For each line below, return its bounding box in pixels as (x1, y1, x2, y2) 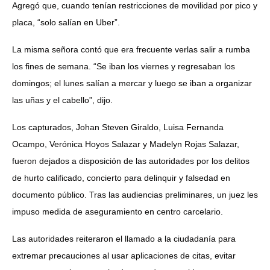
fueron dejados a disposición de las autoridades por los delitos (12, 155, 250, 166)
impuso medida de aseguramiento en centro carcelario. (12, 206, 223, 216)
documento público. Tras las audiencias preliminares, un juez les (12, 189, 258, 199)
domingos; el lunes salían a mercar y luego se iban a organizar (12, 78, 252, 88)
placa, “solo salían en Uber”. (12, 17, 120, 27)
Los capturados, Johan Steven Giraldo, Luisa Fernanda (12, 122, 224, 132)
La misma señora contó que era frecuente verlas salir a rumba (12, 44, 250, 54)
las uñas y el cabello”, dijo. (12, 95, 113, 105)
